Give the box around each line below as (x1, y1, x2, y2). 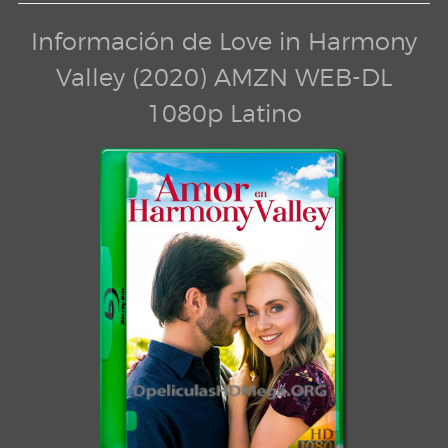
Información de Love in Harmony (31, 27, 417, 56)
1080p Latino (146, 99, 302, 128)
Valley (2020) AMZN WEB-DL (56, 63, 392, 92)
